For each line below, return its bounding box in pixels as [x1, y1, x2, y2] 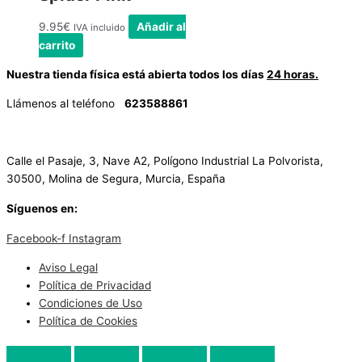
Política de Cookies [39, 314, 137, 327]
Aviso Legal [39, 261, 98, 274]
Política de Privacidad [39, 279, 151, 292]
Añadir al [137, 20, 187, 34]
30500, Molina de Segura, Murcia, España [6, 171, 225, 185]
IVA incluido [74, 22, 125, 34]
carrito [39, 39, 75, 53]
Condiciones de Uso [39, 297, 142, 309]
